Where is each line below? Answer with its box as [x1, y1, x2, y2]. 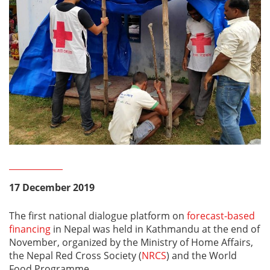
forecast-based [187, 209, 255, 222]
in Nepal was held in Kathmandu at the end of [51, 222, 260, 236]
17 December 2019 [9, 181, 95, 195]
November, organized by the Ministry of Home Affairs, [9, 236, 253, 249]
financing [9, 222, 51, 236]
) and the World [166, 249, 237, 262]
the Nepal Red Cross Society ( [9, 249, 142, 262]
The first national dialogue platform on [9, 209, 187, 222]
